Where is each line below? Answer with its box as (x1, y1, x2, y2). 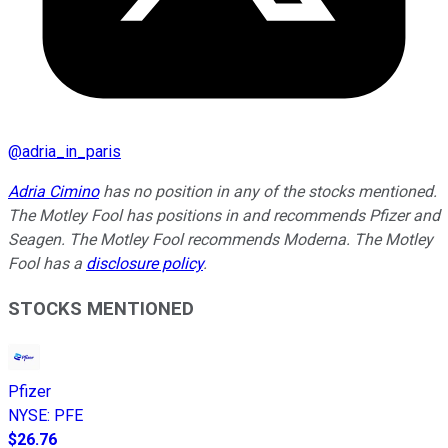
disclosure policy (86, 253, 203, 273)
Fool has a (8, 253, 86, 273)
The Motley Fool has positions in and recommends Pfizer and (8, 205, 440, 225)
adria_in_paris (22, 141, 121, 161)
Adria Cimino (8, 181, 99, 201)
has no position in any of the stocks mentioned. (99, 181, 437, 201)
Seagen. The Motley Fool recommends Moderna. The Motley (8, 229, 433, 249)
